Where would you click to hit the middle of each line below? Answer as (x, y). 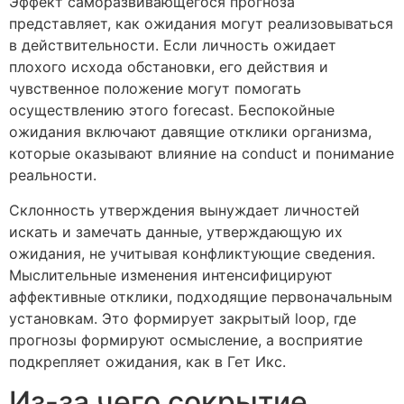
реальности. (53, 175)
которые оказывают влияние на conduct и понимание (202, 154)
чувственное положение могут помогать (155, 89)
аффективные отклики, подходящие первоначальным (201, 296)
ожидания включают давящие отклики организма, (190, 132)
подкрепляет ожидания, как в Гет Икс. (147, 361)
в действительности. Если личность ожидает (173, 46)
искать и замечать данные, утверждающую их (176, 231)
